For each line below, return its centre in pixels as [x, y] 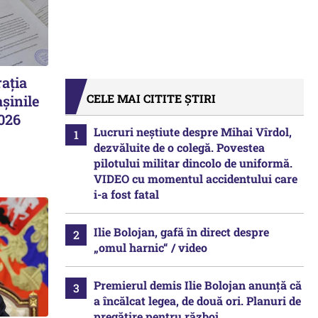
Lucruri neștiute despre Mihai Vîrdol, [193, 132]
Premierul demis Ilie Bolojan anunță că [198, 285]
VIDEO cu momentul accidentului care [196, 179]
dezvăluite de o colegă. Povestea [179, 147]
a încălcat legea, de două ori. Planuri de [197, 301]
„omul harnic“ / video [150, 247]
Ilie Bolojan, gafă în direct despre [181, 232]
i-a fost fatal [126, 194]
